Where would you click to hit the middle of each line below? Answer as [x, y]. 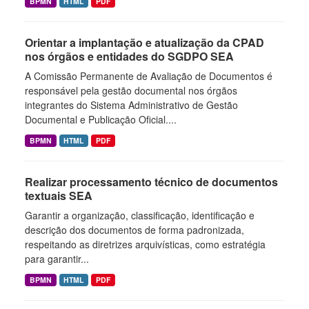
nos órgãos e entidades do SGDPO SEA [129, 56]
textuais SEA [59, 196]
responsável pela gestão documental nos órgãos [131, 90]
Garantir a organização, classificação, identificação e [140, 215]
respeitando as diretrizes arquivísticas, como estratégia [145, 244]
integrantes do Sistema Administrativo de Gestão [131, 105]
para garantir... [57, 259]
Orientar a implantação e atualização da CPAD [144, 42]
